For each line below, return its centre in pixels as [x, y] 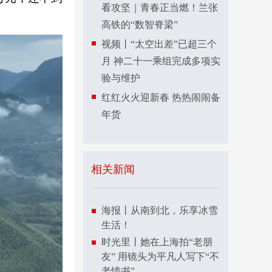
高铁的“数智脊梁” [140, 25]
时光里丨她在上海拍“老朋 [157, 242]
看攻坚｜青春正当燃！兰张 [160, 8]
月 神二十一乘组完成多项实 [161, 61]
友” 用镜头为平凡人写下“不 [160, 257]
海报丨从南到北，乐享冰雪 [160, 210]
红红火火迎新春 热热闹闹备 [161, 97]
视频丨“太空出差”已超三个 [159, 44]
